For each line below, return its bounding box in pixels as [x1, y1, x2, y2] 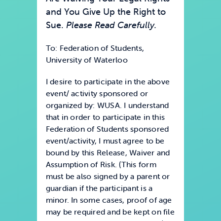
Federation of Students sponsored [45, 124, 169, 134]
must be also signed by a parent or [45, 171, 170, 182]
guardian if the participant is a [45, 183, 153, 193]
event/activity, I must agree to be [45, 136, 165, 146]
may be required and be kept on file [45, 207, 175, 217]
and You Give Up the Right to [45, 6, 166, 18]
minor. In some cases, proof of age [45, 195, 172, 205]
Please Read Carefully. [66, 20, 157, 31]
